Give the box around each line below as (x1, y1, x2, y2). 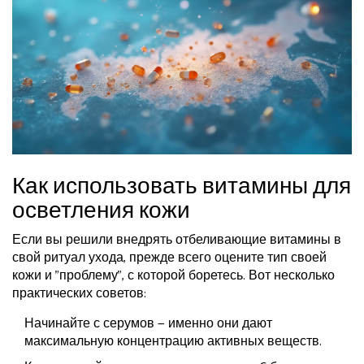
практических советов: (12, 283, 146, 305)
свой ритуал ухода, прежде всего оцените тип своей (12, 247, 327, 270)
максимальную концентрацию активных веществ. (24, 331, 322, 353)
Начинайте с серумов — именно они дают (24, 313, 272, 336)
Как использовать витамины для (12, 168, 351, 206)
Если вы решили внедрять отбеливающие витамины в (12, 229, 341, 252)
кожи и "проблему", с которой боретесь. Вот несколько (12, 265, 335, 288)
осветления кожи (12, 193, 190, 231)
